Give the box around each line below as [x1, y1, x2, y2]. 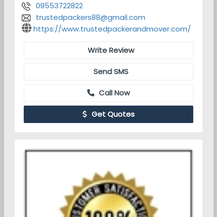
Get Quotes [90, 109, 135, 119]
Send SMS [91, 66, 128, 77]
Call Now [97, 88, 130, 98]
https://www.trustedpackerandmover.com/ [33, 24, 191, 34]
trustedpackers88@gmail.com [36, 12, 145, 22]
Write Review [85, 45, 134, 55]
